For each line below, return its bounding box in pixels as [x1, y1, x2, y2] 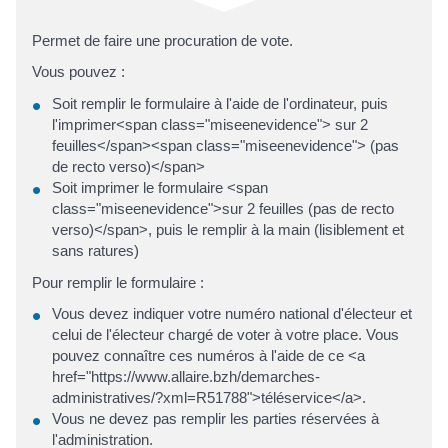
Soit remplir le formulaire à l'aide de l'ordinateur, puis [52, 94, 388, 112]
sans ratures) [52, 241, 139, 259]
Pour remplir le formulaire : [32, 273, 204, 291]
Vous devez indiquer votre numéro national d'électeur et [52, 305, 412, 323]
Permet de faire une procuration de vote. [32, 31, 293, 49]
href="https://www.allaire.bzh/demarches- [52, 368, 320, 386]
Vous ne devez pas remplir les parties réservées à [52, 410, 379, 428]
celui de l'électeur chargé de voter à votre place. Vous [52, 326, 399, 344]
